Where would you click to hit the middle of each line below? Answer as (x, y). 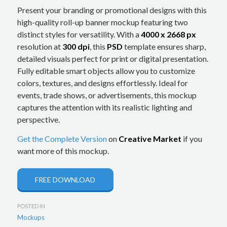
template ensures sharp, (164, 47)
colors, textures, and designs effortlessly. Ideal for (102, 83)
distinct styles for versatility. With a (79, 34)
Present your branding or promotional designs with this (112, 10)
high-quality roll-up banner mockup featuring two (102, 22)
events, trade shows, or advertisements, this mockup (107, 95)
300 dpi (76, 47)
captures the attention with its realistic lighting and (104, 107)
